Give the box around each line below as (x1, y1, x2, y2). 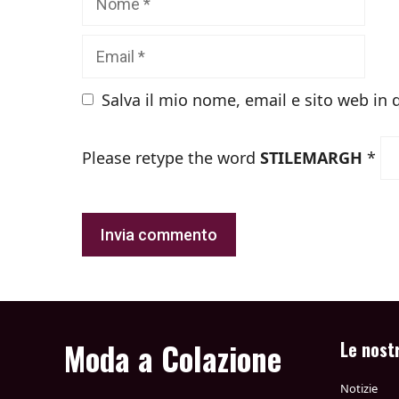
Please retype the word (82, 146, 260, 168)
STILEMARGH (260, 146, 362, 168)
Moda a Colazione (64, 334, 281, 381)
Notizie (340, 379, 378, 396)
